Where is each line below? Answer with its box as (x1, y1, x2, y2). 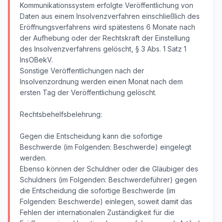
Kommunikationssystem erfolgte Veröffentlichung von (20, 1, 193, 9)
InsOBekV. (20, 55, 53, 64)
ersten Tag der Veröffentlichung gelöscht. (20, 88, 157, 97)
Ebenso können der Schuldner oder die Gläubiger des (20, 165, 198, 173)
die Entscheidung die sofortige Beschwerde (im (20, 186, 175, 195)
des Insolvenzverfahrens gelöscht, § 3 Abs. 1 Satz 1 (20, 45, 186, 53)
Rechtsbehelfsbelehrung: (20, 110, 102, 118)
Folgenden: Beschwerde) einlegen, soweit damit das (20, 197, 192, 206)
